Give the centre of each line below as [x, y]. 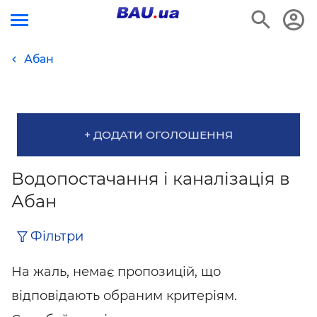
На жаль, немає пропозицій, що [116, 272]
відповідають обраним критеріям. [124, 296]
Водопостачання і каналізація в [151, 179]
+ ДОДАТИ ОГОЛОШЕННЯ [158, 135]
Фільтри [57, 236]
